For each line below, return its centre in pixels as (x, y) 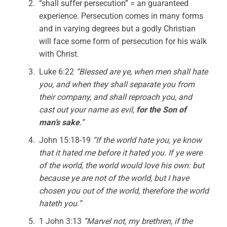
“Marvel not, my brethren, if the (138, 221)
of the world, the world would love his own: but (122, 165)
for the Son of (162, 110)
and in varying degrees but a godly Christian (118, 29)
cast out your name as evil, (88, 110)
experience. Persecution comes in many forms (121, 16)
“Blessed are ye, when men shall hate (142, 72)
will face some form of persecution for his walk (123, 41)
